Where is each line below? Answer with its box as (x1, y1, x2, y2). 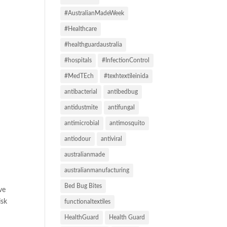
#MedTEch (64, 73, 94, 79)
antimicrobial (64, 120, 100, 126)
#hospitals (64, 57, 92, 63)
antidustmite (64, 104, 98, 110)
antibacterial (64, 89, 98, 95)
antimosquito (109, 120, 145, 126)
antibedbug (107, 89, 138, 95)
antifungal (108, 104, 135, 110)
